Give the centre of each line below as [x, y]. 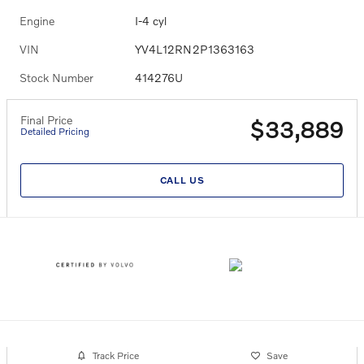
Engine [37, 20]
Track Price [115, 356]
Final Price [46, 119]
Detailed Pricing [55, 131]
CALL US [182, 180]
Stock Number [56, 77]
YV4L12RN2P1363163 [194, 49]
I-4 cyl [150, 20]
